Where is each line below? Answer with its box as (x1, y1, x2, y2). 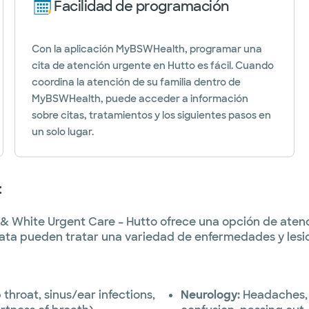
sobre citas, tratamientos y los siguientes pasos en (32, 109, 272, 121)
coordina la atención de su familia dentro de (32, 76, 241, 88)
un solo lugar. (32, 126, 94, 138)
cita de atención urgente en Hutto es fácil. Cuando (32, 59, 275, 72)
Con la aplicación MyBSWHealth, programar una (32, 43, 263, 55)
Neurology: (180, 288, 240, 302)
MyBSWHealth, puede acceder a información (32, 92, 249, 105)
